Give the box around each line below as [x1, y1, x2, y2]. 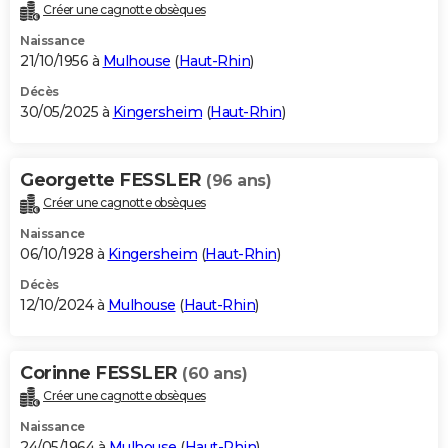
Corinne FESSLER [20, 362, 182, 385]
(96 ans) [206, 171, 271, 191]
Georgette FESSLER [20, 169, 206, 192]
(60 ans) [182, 364, 247, 384]
